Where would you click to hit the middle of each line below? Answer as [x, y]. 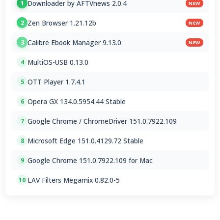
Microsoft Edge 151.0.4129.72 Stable [86, 140]
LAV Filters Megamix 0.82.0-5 [74, 180]
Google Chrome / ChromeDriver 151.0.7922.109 [102, 121]
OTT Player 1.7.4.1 [57, 82]
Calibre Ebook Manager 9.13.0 [75, 42]
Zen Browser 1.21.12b [62, 23]
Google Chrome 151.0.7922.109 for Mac [90, 160]
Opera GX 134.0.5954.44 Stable [77, 101]
